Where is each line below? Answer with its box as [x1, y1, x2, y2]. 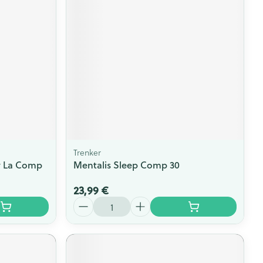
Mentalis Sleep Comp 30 [73, 158, 180, 172]
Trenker [73, 146, 102, 159]
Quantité [73, 195, 113, 209]
